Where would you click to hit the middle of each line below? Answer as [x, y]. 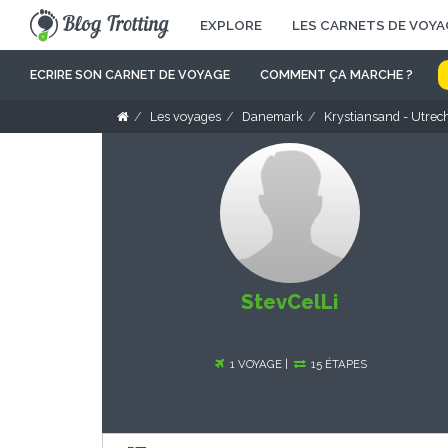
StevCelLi [289, 302]
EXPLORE [231, 25]
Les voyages [185, 116]
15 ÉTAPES [337, 364]
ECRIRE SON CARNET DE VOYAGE [130, 74]
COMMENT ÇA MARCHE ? [336, 74]
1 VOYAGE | [259, 364]
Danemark [272, 116]
